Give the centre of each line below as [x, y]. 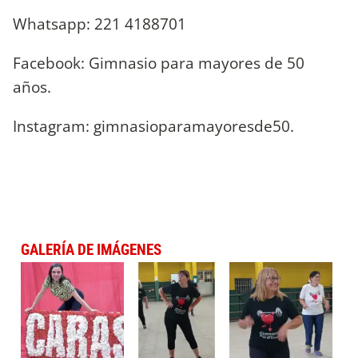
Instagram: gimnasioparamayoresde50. [153, 126]
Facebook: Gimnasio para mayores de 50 [159, 62]
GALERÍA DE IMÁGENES [91, 250]
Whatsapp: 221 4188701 [99, 23]
